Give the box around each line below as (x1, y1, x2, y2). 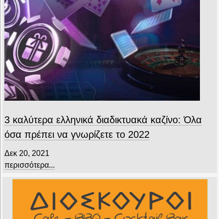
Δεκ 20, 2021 (4, 149, 49, 157)
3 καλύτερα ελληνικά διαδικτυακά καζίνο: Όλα (4, 114, 202, 125)
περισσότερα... (4, 160, 55, 169)
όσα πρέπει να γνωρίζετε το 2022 (4, 129, 150, 140)
